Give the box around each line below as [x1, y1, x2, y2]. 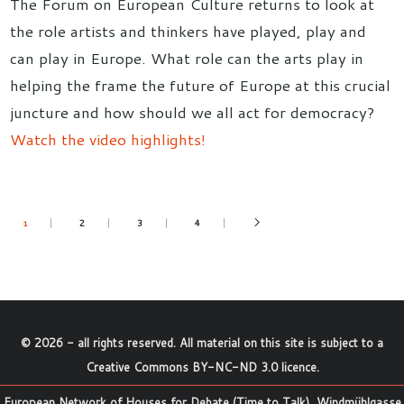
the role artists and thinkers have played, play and [10, 19, 367, 41]
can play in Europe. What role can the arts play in [10, 46, 364, 69]
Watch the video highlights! [10, 127, 207, 150]
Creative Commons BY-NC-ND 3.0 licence [85, 358, 317, 375]
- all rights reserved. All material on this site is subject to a [63, 334, 383, 351]
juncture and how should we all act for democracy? [10, 100, 375, 123]
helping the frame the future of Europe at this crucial [10, 73, 391, 96]
